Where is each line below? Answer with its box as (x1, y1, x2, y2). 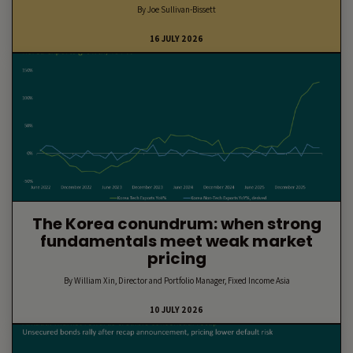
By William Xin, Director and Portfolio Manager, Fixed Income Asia (63, 275, 290, 286)
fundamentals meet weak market (40, 230, 313, 252)
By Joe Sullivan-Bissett (137, 4, 216, 15)
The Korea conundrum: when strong (32, 213, 321, 235)
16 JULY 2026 (150, 33, 203, 44)
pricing (147, 247, 206, 269)
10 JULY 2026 (150, 304, 203, 315)
